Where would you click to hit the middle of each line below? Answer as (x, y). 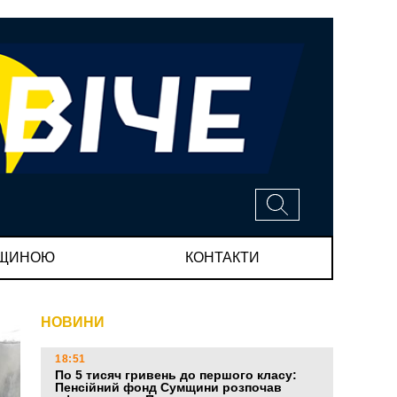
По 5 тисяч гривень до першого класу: (176, 375)
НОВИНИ (73, 323)
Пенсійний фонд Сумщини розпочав (168, 388)
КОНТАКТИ (222, 257)
